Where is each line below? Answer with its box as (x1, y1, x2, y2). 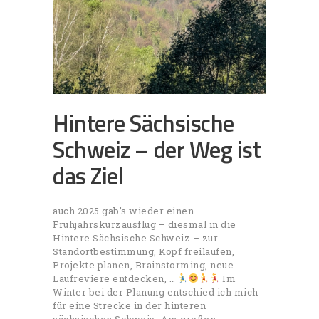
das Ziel (53, 158, 124, 194)
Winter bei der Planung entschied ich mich (53, 285, 258, 298)
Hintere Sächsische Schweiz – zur (53, 231, 218, 244)
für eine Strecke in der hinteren (53, 298, 206, 312)
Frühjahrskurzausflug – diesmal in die (53, 217, 236, 231)
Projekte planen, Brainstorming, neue (53, 258, 234, 271)
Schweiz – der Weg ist (53, 132, 261, 168)
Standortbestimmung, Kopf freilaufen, (53, 244, 234, 258)
